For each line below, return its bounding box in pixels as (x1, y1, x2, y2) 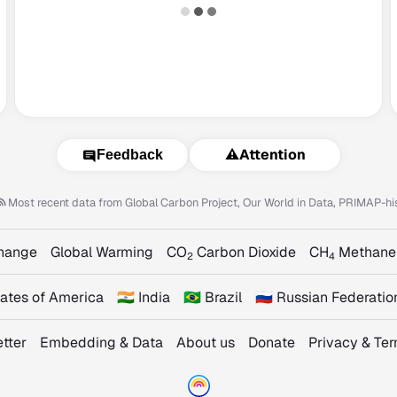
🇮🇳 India (116, 287, 170, 307)
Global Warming (51, 242, 153, 261)
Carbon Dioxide (193, 242, 296, 261)
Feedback (96, 146, 163, 162)
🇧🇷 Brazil (183, 287, 242, 307)
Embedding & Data (40, 332, 163, 352)
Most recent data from (5, 194, 125, 210)
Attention (238, 144, 306, 164)
